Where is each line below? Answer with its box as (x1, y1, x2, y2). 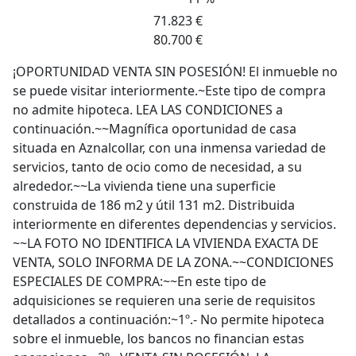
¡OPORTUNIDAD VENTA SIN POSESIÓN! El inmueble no (13, 63, 338, 80)
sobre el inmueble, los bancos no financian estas (13, 330, 304, 347)
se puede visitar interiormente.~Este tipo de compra (13, 82, 326, 99)
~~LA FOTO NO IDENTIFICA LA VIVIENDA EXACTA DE (13, 234, 319, 252)
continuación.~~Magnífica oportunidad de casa (13, 120, 296, 137)
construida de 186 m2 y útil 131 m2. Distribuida (13, 196, 295, 214)
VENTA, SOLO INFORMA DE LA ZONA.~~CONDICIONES (13, 253, 334, 271)
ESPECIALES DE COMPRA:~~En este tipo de (13, 273, 266, 290)
